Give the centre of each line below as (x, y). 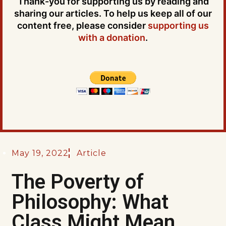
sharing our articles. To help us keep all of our (113, 13)
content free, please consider (82, 25)
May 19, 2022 (40, 153)
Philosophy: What (90, 202)
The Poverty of (78, 182)
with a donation (112, 38)
